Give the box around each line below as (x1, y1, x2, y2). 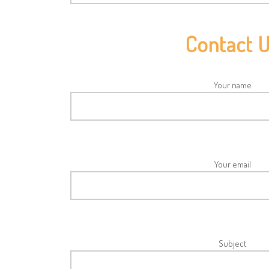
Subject (218, 238, 247, 249)
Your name (213, 79, 252, 91)
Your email (214, 159, 251, 170)
